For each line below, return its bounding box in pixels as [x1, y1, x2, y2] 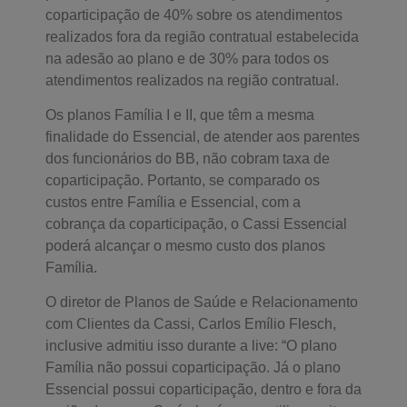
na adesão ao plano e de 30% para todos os [45, 50, 329, 66]
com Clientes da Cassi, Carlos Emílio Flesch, [45, 316, 336, 333]
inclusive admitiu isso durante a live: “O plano [45, 338, 337, 354]
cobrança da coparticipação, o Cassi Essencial [45, 216, 347, 233]
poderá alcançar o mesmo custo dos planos [45, 238, 325, 254]
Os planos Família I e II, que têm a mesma [45, 107, 314, 124]
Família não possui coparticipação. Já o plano [45, 360, 341, 376]
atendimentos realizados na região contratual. [45, 72, 339, 88]
